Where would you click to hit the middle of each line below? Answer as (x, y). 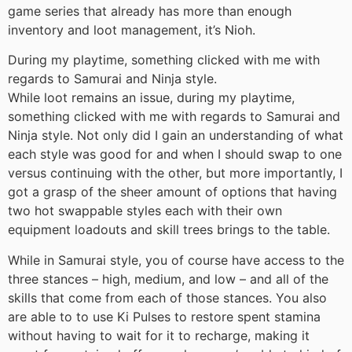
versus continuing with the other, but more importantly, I (175, 173)
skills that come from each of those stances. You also (167, 297)
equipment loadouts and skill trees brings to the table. (169, 230)
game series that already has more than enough (150, 11)
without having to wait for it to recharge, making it (159, 335)
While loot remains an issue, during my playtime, (151, 98)
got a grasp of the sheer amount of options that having (172, 192)
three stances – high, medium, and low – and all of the (168, 279)
